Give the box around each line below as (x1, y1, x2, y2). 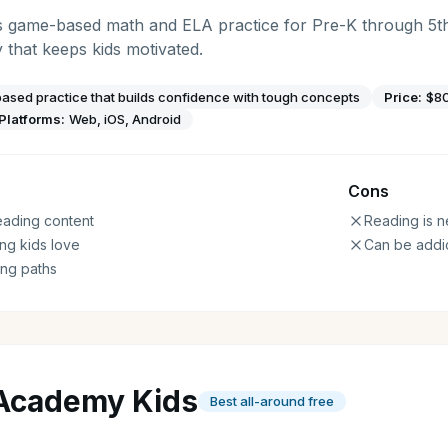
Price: (384, 88, 422, 105)
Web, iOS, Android (69, 111, 181, 127)
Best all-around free (210, 392, 334, 409)
